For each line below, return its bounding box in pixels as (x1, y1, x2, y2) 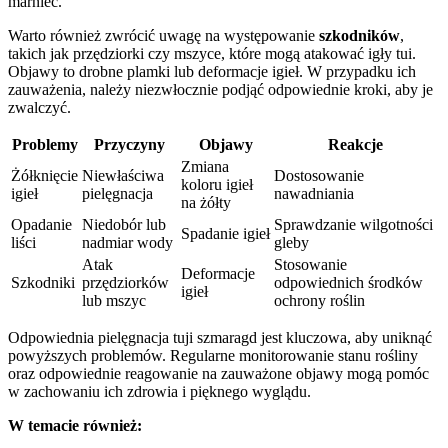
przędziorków (82, 274, 169, 292)
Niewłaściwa (82, 167, 164, 185)
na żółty (181, 194, 231, 212)
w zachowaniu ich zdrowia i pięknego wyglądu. (8, 383, 311, 401)
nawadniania (274, 185, 354, 203)
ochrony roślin (274, 292, 365, 310)
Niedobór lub (82, 216, 166, 234)
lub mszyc (82, 292, 146, 310)
